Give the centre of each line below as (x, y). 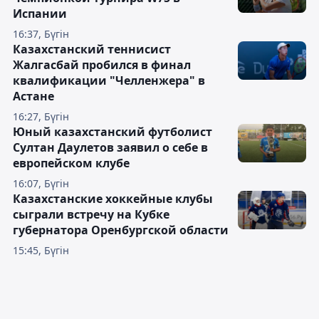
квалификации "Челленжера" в (109, 80)
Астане (33, 96)
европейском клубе (71, 163)
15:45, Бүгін (41, 250)
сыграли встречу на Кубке (91, 214)
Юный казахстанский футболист (113, 132)
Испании (40, 14)
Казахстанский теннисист (92, 49)
